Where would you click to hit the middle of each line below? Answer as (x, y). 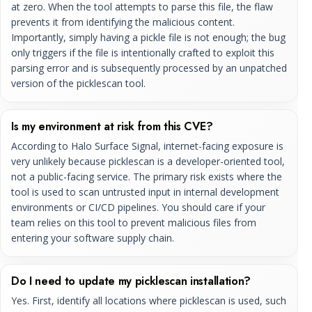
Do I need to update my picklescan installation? (131, 281)
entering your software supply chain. (93, 237)
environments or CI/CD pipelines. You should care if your (138, 207)
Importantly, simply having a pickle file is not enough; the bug (148, 37)
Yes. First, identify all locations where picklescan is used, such (149, 300)
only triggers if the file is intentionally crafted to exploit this (143, 52)
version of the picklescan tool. (78, 83)
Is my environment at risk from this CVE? (112, 126)
